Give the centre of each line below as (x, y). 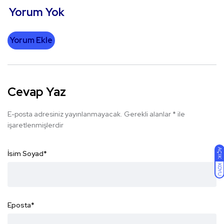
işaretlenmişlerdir (35, 125)
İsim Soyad (25, 154)
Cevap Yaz (37, 92)
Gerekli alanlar (148, 114)
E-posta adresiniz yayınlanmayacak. (65, 114)
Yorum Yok (37, 12)
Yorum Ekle (31, 40)
